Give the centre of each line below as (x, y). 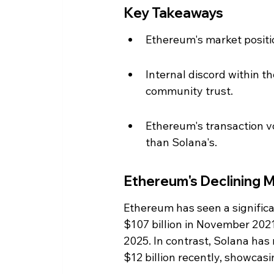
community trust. (189, 91)
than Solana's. (181, 142)
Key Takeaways (173, 13)
